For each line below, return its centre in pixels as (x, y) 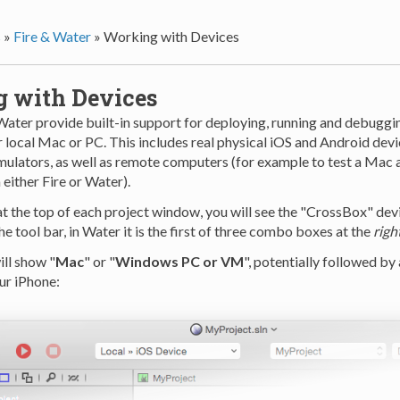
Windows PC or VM (179, 261)
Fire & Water (52, 36)
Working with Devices (171, 36)
